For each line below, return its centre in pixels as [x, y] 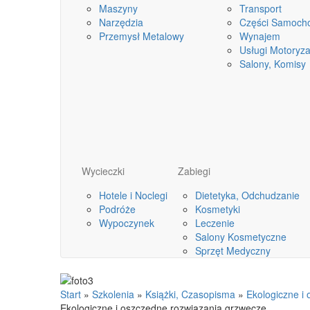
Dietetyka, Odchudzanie [247, 195]
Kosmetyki [218, 209]
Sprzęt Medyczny [233, 250]
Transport [261, 8]
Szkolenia [113, 294]
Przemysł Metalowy [142, 36]
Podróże [117, 209]
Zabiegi [194, 171]
